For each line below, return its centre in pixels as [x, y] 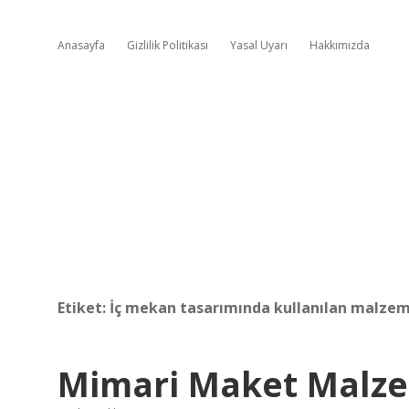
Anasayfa [81, 45]
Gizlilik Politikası [168, 45]
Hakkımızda [340, 45]
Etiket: [84, 308]
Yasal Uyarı [259, 45]
